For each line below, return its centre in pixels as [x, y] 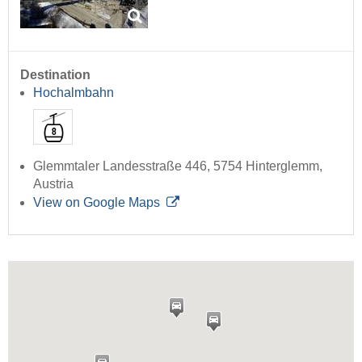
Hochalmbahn [74, 92]
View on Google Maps [97, 202]
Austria [53, 183]
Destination [55, 74]
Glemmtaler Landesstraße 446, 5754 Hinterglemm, [178, 166]
